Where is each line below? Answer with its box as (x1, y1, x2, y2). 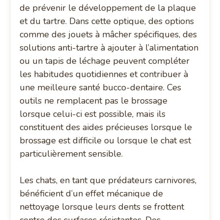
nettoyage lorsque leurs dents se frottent (20, 201, 185, 213)
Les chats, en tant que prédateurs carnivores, (20, 174, 197, 187)
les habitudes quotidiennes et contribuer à (20, 68, 189, 81)
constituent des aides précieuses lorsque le (20, 121, 192, 134)
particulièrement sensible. (20, 148, 123, 160)
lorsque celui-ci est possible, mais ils (20, 108, 166, 120)
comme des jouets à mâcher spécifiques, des (20, 28, 197, 41)
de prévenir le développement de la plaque (20, 2, 196, 14)
